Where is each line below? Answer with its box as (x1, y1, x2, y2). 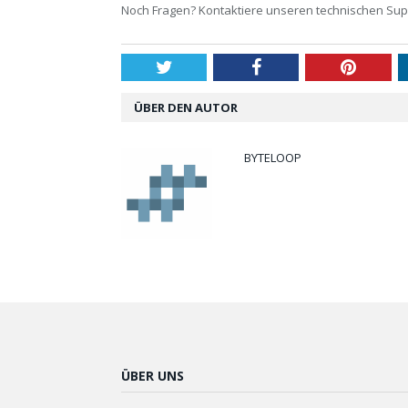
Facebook (260, 56, 331, 76)
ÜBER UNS (121, 366, 184, 384)
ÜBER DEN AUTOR (134, 98, 238, 116)
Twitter (171, 56, 226, 76)
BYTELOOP (244, 148, 301, 166)
